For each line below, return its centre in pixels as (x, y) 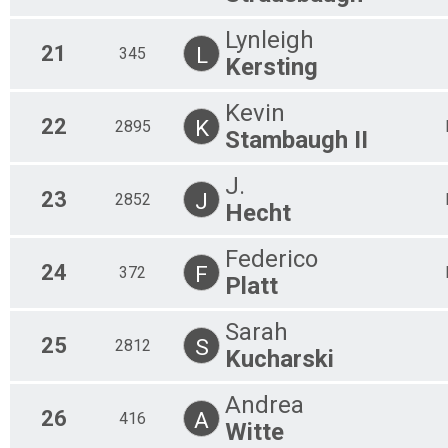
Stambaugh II (296, 139)
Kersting (271, 66)
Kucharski (279, 358)
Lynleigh (269, 39)
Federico (271, 258)
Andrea (264, 404)
